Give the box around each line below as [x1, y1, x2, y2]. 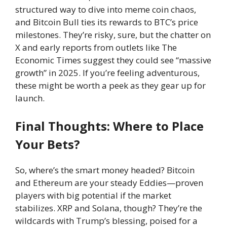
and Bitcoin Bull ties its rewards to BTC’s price [15, 16, 198, 28]
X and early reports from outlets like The [15, 41, 177, 53]
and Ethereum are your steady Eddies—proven [15, 177, 203, 188]
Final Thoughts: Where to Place [15, 118, 204, 134]
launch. [15, 92, 45, 104]
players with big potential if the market [15, 190, 171, 201]
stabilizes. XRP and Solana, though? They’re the [15, 202, 202, 214]
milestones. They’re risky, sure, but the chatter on [15, 28, 211, 41]
